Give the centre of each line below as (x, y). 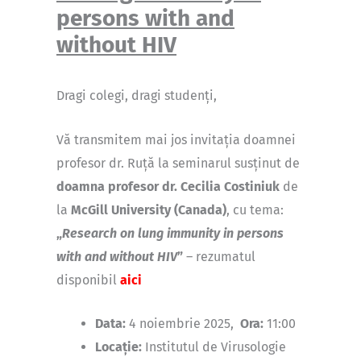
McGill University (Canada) (149, 210)
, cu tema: (255, 210)
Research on (100, 233)
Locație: (118, 347)
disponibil (88, 280)
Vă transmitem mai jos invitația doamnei (176, 139)
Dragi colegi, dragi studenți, (137, 95)
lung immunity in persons (211, 233)
